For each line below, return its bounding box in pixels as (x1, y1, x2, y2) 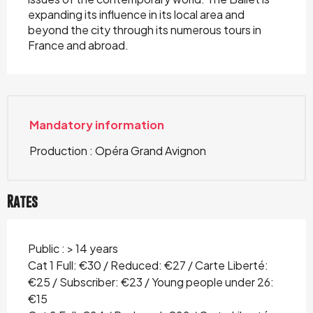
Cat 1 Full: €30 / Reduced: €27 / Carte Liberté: (28, 258, 268, 272)
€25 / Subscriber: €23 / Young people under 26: (28, 275, 274, 289)
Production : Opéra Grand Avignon (29, 143, 206, 158)
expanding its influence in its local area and (28, 7, 245, 22)
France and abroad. (28, 38, 129, 52)
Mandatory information (29, 117, 164, 132)
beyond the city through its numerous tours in (28, 22, 261, 37)
